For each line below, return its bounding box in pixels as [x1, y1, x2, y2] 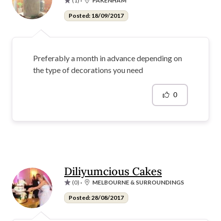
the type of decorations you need [33, 65, 143, 74]
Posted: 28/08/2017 [68, 193, 124, 201]
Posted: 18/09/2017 [68, 11, 124, 19]
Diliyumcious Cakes [64, 164, 162, 178]
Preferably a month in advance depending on [33, 53, 182, 63]
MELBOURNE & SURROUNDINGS [92, 178, 184, 186]
